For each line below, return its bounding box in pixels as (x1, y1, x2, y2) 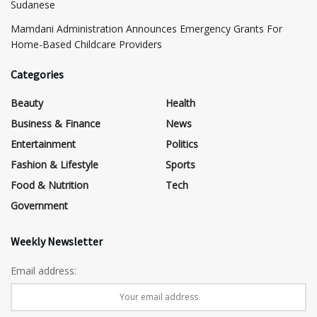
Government (11, 198, 68, 212)
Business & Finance (11, 116, 100, 130)
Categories (11, 67, 64, 81)
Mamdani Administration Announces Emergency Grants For (11, 21, 282, 35)
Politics (166, 137, 198, 151)
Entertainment (11, 137, 76, 151)
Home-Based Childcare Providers (11, 37, 162, 51)
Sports (166, 157, 195, 171)
